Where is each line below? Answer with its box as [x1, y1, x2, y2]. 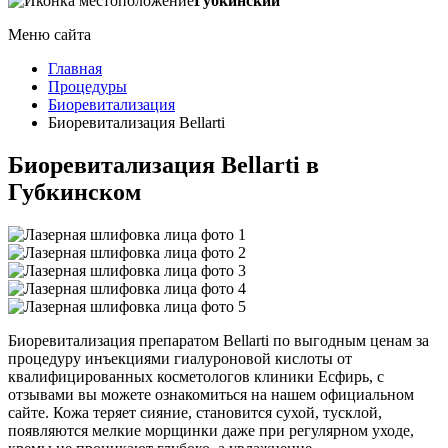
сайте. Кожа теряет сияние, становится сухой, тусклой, [8, 403, 382, 421]
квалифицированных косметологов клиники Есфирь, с [8, 367, 384, 385]
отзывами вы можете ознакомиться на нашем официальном [8, 385, 414, 403]
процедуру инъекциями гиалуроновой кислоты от [8, 349, 352, 367]
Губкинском [8, 178, 141, 205]
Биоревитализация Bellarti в [8, 151, 319, 178]
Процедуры [48, 78, 127, 95]
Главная [48, 60, 102, 77]
